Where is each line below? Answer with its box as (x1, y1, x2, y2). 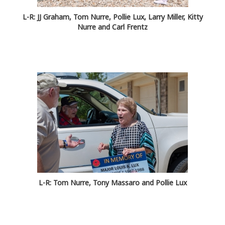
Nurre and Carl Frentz (77, 22, 148, 32)
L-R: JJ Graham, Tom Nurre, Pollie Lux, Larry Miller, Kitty (22, 12, 203, 22)
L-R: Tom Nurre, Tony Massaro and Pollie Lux (38, 178, 187, 188)
